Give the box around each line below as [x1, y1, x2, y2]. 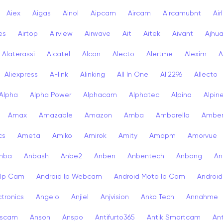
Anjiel [71, 193, 89, 201]
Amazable [39, 111, 73, 119]
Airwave [85, 30, 111, 37]
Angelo [36, 193, 59, 201]
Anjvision [101, 193, 129, 201]
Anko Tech [141, 193, 174, 201]
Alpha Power [30, 91, 71, 99]
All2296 [160, 71, 182, 78]
